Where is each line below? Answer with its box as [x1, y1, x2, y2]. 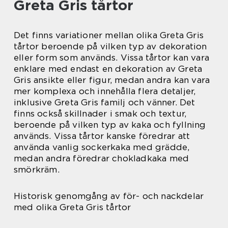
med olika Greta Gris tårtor [14, 202, 131, 212]
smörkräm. [14, 164, 60, 175]
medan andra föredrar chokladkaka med [14, 153, 189, 163]
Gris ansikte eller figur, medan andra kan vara [14, 75, 210, 85]
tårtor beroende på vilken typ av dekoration [14, 41, 207, 51]
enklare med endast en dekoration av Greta [14, 64, 203, 74]
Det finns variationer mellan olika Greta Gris [14, 30, 204, 40]
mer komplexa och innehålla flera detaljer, [14, 86, 196, 96]
